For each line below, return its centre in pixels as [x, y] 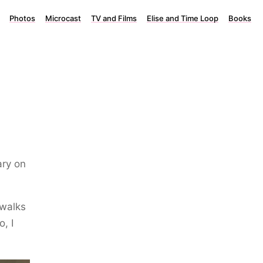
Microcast [63, 18]
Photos [22, 18]
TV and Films [114, 18]
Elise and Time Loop [183, 18]
